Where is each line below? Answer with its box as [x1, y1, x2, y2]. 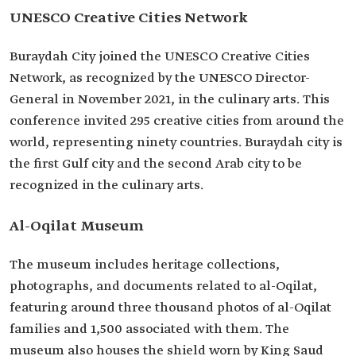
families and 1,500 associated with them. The [10, 321, 289, 339]
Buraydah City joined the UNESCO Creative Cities [10, 48, 310, 66]
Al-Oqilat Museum [10, 217, 144, 237]
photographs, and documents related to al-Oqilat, [10, 278, 317, 296]
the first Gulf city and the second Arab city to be [10, 156, 302, 173]
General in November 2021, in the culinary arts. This [10, 91, 330, 109]
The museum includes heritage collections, [10, 257, 280, 274]
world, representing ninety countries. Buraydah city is [10, 134, 342, 152]
